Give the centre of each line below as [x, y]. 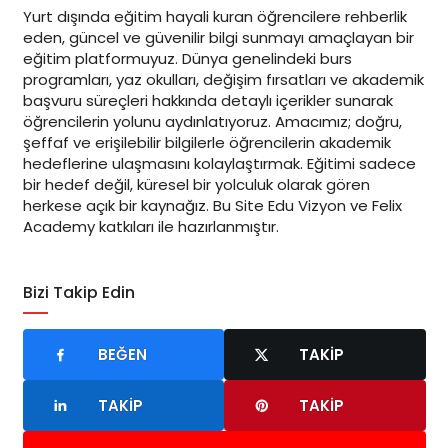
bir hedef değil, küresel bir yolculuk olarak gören [196, 185]
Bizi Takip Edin [78, 293]
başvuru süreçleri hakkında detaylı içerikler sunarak [207, 101]
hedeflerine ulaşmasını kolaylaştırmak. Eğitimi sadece [219, 164]
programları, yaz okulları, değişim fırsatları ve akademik [223, 80]
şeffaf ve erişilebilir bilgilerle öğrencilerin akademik [206, 143]
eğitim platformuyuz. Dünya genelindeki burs [187, 59]
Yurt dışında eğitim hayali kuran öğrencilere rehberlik [214, 17]
